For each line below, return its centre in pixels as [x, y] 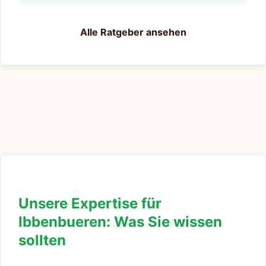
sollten [42, 240]
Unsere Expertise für [90, 204]
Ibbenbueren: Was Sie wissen [120, 222]
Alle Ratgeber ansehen [133, 32]
